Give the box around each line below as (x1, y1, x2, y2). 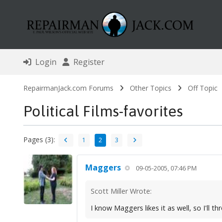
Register (69, 56, 105, 68)
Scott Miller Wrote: (90, 186, 152, 196)
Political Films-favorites (23, 102, 183, 120)
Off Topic (187, 83, 218, 93)
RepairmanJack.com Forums (23, 83, 113, 93)
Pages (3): (23, 134, 55, 144)
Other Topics (129, 83, 171, 93)
